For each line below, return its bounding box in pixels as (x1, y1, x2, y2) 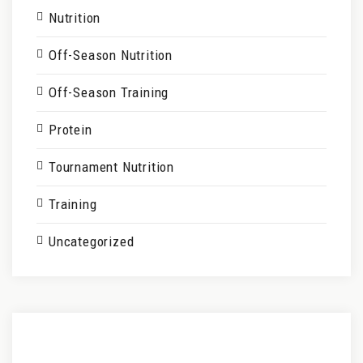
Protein (49, 122, 92, 138)
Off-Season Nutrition (49, 47, 173, 63)
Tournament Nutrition (49, 159, 174, 175)
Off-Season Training (49, 84, 169, 100)
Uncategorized (49, 233, 135, 250)
